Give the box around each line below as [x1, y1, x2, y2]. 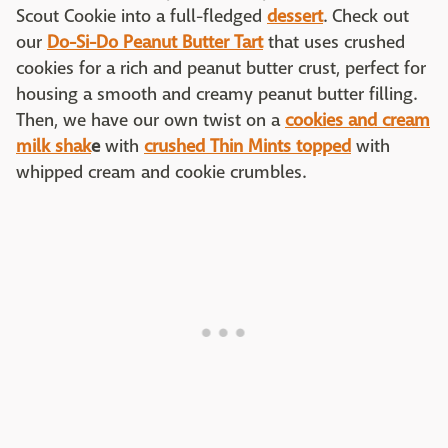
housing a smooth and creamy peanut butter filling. [16, 83, 417, 107]
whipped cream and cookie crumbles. [16, 161, 306, 185]
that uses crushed [263, 31, 405, 55]
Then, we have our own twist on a [16, 109, 285, 133]
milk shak [16, 135, 91, 159]
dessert [267, 5, 323, 29]
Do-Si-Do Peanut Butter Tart [47, 31, 263, 55]
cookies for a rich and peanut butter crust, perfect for [16, 57, 426, 81]
